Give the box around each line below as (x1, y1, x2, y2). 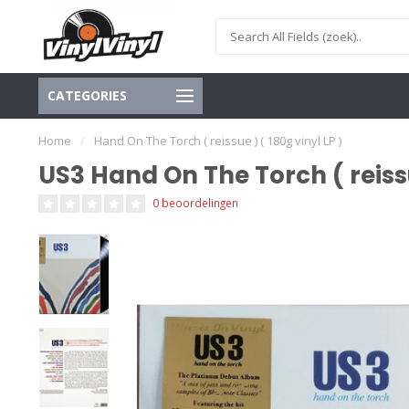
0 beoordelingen (152, 195, 238, 210)
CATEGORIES (47, 87, 127, 104)
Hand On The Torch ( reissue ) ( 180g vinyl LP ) (94, 132, 341, 149)
